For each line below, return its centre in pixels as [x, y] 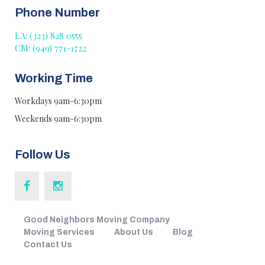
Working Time [54, 78]
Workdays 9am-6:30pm [58, 101]
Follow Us [43, 155]
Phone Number [57, 13]
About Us [134, 232]
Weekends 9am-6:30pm [58, 119]
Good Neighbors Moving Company [97, 220]
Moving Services [59, 232]
